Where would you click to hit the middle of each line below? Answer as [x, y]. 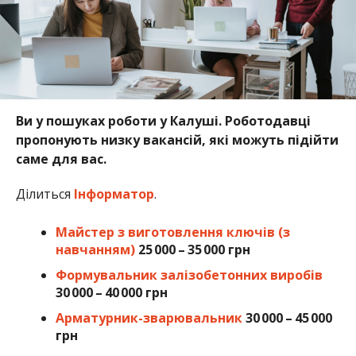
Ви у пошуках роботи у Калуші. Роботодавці [163, 121]
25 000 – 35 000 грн [194, 250]
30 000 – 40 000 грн [111, 293]
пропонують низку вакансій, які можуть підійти [177, 140]
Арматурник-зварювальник [149, 318]
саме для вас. [62, 159]
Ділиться [44, 194]
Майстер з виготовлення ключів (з [172, 232]
